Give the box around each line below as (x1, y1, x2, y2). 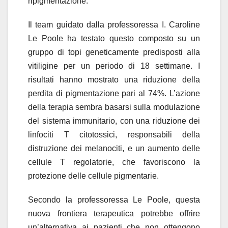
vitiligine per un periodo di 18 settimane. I (28, 61, 200, 70)
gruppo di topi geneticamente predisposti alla (28, 47, 200, 56)
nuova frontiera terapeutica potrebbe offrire (28, 209, 200, 218)
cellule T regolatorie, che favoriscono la (28, 157, 200, 166)
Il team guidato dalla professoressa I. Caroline (28, 20, 200, 29)
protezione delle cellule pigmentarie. (28, 171, 159, 180)
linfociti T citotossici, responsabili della (28, 130, 200, 139)
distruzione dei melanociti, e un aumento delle (28, 144, 200, 153)
